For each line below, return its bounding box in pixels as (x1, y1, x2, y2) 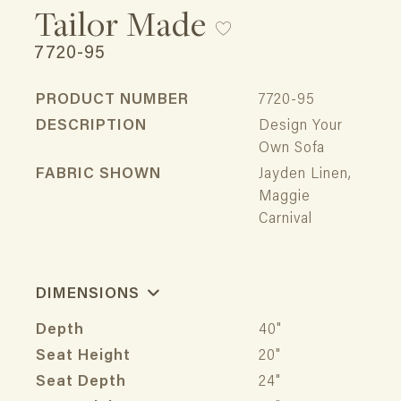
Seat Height (36, 349, 131, 365)
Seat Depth (36, 375, 126, 391)
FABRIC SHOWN (36, 166, 161, 183)
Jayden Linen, (259, 166, 352, 183)
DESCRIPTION (36, 118, 147, 134)
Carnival (259, 211, 312, 227)
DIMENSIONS (36, 287, 144, 303)
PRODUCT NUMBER (36, 92, 189, 108)
